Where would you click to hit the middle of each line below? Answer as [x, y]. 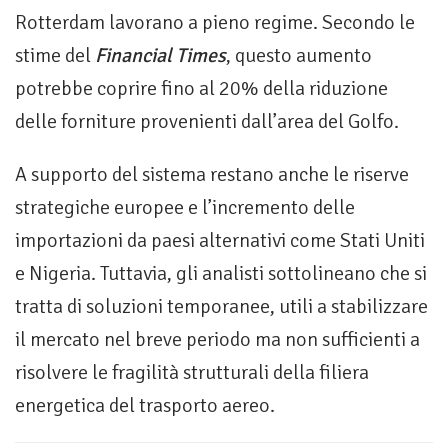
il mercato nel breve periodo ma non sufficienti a [217, 340]
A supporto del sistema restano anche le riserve [212, 175]
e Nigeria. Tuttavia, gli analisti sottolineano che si [221, 274]
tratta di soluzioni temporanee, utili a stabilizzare [221, 307]
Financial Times [160, 56]
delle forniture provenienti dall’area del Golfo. [207, 122]
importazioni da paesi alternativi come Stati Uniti [220, 241]
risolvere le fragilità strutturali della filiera [192, 373]
